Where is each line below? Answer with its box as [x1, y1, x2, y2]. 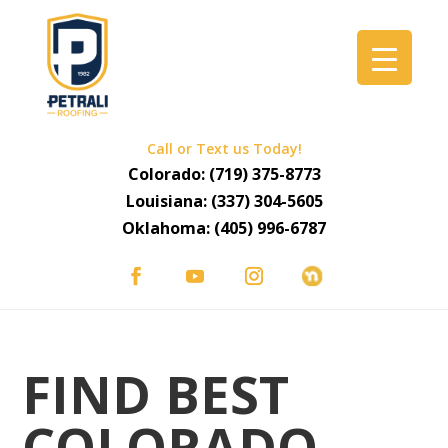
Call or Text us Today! [146, 139, 302, 158]
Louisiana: [125, 190, 211, 212]
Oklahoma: [122, 217, 214, 239]
